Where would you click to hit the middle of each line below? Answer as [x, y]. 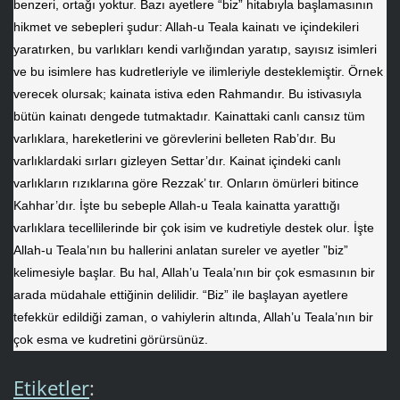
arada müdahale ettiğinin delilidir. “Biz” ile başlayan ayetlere [180, 295]
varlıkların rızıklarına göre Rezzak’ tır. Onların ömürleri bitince [186, 183]
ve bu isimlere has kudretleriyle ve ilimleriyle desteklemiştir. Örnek [198, 72]
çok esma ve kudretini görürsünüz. [110, 340]
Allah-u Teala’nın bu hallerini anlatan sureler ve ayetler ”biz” [180, 250]
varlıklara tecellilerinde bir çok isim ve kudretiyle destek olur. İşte [193, 228]
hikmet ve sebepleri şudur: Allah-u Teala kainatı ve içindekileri [186, 27]
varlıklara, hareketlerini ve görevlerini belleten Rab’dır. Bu [174, 139]
